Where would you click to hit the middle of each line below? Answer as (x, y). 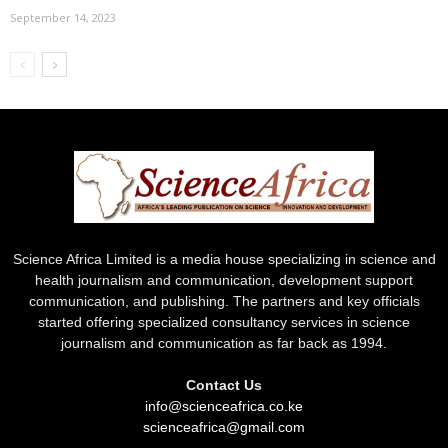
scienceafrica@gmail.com (224, 426)
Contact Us (224, 384)
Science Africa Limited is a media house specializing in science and (224, 258)
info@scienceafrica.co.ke (224, 405)
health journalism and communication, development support (224, 279)
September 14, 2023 (63, 17)
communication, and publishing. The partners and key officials (224, 300)
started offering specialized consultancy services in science (224, 321)
